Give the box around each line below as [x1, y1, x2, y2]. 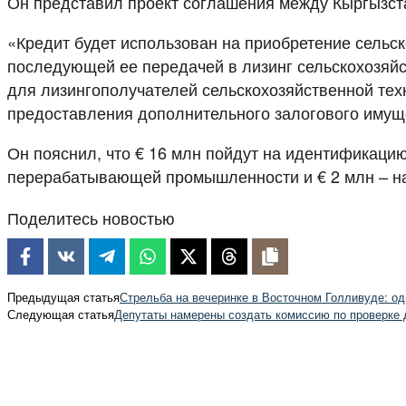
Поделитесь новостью [7, 205, 175, 229]
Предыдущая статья [7, 287, 120, 305]
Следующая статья [7, 304, 114, 323]
